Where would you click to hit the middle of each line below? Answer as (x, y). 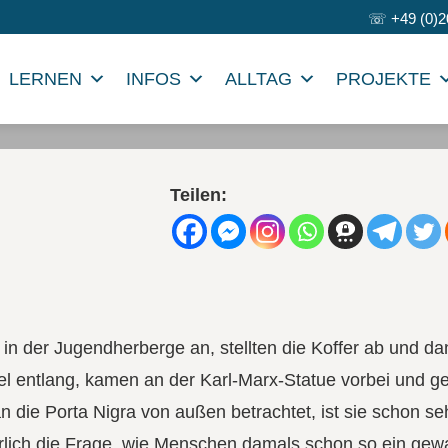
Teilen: (198, 195)
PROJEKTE (384, 79)
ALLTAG (259, 79)
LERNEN (46, 79)
